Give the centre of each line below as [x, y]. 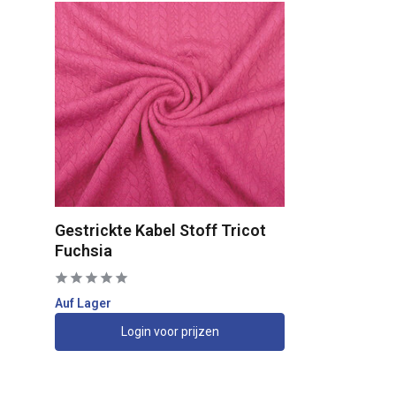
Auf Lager [83, 304]
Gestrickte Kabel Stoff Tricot [160, 231]
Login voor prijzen [170, 332]
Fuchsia [84, 251]
